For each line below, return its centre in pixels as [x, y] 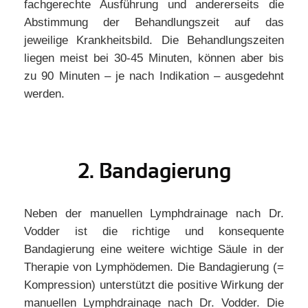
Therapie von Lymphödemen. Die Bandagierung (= [154, 267]
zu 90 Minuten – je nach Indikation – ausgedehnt [154, 76]
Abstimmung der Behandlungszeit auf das [154, 22]
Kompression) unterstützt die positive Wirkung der [154, 285]
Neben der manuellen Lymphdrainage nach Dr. [154, 213]
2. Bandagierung [154, 171]
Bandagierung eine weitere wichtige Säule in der [154, 249]
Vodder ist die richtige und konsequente [154, 231]
